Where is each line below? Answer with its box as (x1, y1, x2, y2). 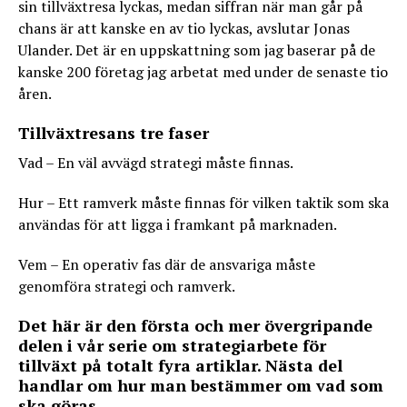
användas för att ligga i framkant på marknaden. (18, 214, 337, 234)
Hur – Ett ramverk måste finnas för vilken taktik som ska (18, 193, 389, 213)
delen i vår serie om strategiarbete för (18, 334, 326, 356)
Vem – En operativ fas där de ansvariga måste (18, 254, 315, 274)
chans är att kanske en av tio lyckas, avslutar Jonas (18, 18, 350, 38)
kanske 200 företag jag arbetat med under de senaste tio (18, 62, 388, 82)
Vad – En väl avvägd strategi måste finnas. (18, 153, 293, 173)
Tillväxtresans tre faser (18, 122, 209, 144)
